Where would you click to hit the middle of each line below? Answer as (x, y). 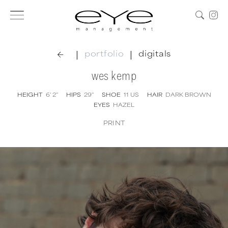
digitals (155, 53)
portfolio (104, 53)
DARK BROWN (188, 94)
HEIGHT (30, 94)
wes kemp (114, 76)
